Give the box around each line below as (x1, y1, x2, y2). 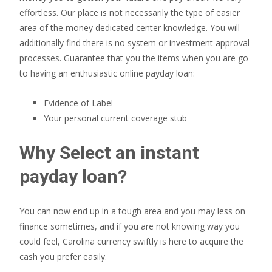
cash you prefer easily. (19, 251, 107, 262)
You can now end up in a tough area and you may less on (19, 205, 245, 217)
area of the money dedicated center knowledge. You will (19, 22, 240, 33)
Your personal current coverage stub (44, 112, 187, 124)
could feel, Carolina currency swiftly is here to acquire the (19, 236, 243, 247)
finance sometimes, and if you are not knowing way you (19, 220, 240, 232)
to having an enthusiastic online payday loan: (19, 67, 195, 79)
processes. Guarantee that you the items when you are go (19, 52, 248, 64)
